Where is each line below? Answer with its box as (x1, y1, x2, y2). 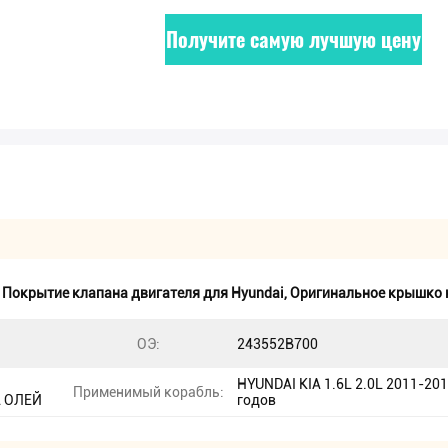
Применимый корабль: (72, 384, 224, 400)
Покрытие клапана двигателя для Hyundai (2, 285, 284, 301)
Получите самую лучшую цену (166, 24, 421, 54)
